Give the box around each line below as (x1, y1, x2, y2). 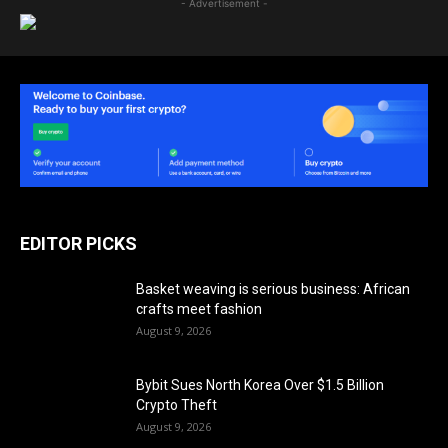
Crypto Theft (136, 397, 217, 413)
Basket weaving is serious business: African (136, 281, 410, 297)
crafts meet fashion (136, 301, 262, 317)
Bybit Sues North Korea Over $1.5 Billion (136, 377, 384, 393)
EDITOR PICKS (20, 233, 137, 254)
